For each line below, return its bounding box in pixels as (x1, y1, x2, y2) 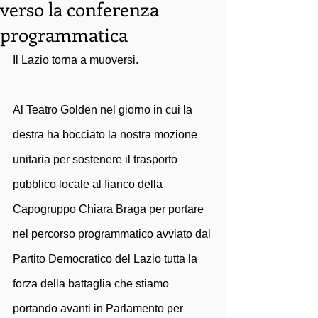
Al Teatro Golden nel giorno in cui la (13, 104, 195, 116)
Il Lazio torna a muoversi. (13, 54, 141, 66)
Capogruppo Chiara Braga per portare (13, 203, 207, 215)
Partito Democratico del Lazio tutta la (13, 253, 200, 265)
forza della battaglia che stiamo (13, 278, 172, 290)
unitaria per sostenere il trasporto (13, 153, 180, 165)
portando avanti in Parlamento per (13, 302, 186, 314)
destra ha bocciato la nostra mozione (13, 128, 200, 141)
